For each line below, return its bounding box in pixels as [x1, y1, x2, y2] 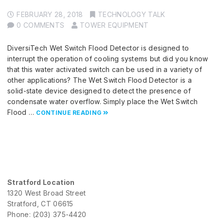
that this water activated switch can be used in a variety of [7, 65, 202, 74]
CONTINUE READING [36, 109, 102, 117]
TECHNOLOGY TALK [98, 10, 165, 19]
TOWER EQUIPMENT [79, 21, 149, 30]
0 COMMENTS [17, 21, 65, 30]
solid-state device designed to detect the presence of [7, 87, 191, 95]
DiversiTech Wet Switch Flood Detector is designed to [7, 44, 189, 53]
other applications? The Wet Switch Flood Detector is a [7, 76, 192, 85]
